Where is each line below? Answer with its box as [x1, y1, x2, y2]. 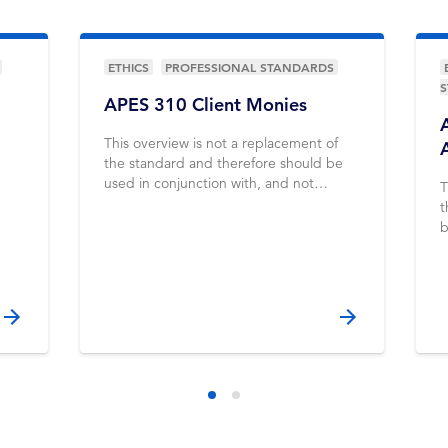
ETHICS [107, 59, 149, 75]
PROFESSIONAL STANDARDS [164, 59, 334, 75]
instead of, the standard [103, 194, 255, 212]
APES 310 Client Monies [103, 93, 307, 116]
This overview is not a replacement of [103, 134, 338, 152]
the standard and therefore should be [103, 154, 343, 172]
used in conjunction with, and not [103, 174, 314, 192]
